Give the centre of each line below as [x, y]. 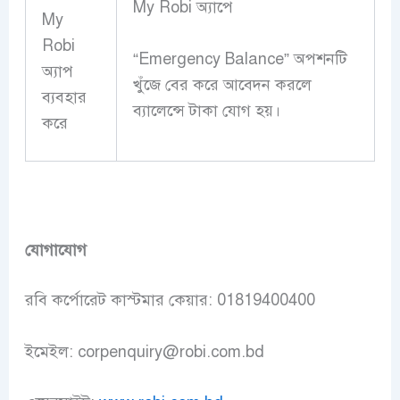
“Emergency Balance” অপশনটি [240, 58]
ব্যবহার [64, 97]
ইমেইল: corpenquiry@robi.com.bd [144, 351]
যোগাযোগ [55, 250]
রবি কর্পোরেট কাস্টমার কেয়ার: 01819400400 [170, 300]
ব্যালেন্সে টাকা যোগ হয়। [206, 110]
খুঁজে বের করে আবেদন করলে [222, 84]
